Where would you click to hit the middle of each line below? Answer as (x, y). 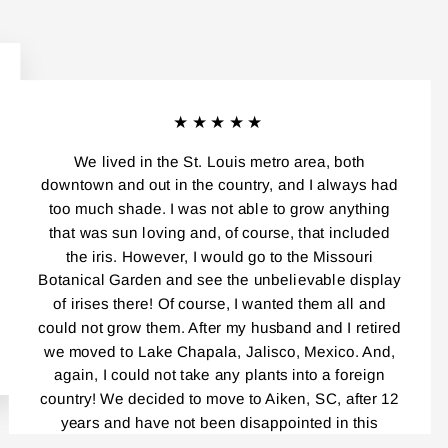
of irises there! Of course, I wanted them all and (219, 303)
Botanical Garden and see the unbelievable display (219, 279)
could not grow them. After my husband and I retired (219, 327)
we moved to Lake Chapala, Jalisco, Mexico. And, (219, 351)
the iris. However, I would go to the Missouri (219, 256)
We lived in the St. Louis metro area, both (219, 161)
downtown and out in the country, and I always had (219, 184)
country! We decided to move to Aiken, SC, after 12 (219, 398)
